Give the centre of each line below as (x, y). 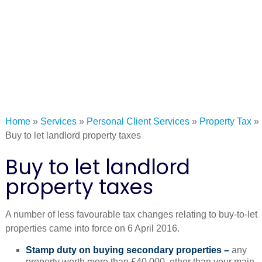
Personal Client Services (138, 121)
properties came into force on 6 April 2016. (92, 228)
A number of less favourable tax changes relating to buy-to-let (131, 214)
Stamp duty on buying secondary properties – (128, 250)
